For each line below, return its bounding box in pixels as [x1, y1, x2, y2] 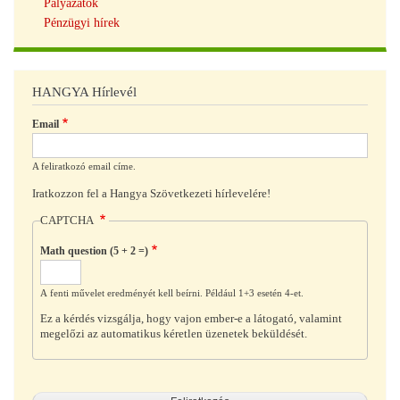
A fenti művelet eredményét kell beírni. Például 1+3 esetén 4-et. [39, 287, 304, 299]
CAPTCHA [39, 213, 96, 227]
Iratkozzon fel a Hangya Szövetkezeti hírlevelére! [32, 187, 271, 201]
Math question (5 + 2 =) [39, 245, 148, 258]
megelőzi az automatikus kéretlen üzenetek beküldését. [39, 327, 307, 340]
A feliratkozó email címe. [32, 160, 136, 171]
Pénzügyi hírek [43, 15, 120, 29]
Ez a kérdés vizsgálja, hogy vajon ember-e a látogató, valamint [39, 312, 342, 325]
